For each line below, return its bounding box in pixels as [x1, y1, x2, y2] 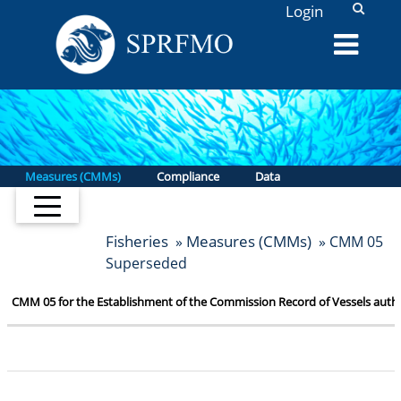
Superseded [105, 252, 187, 273]
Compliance [156, 167, 219, 184]
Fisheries [105, 230, 168, 252]
